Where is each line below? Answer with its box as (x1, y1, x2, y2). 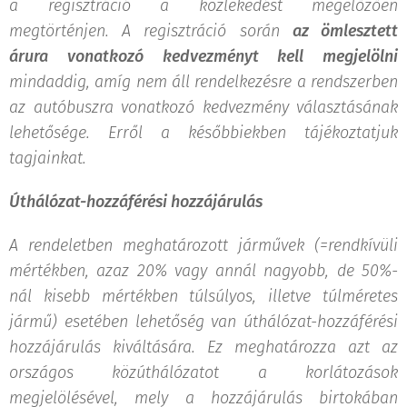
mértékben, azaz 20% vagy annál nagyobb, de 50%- (9, 260, 398, 281)
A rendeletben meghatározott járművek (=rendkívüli (9, 234, 398, 255)
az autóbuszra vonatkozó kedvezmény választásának (9, 96, 398, 117)
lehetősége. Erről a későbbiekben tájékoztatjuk (9, 122, 398, 143)
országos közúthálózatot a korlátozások (9, 362, 398, 382)
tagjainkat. (9, 147, 86, 168)
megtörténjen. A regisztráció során (9, 20, 293, 41)
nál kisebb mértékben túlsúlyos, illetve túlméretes (9, 285, 398, 306)
